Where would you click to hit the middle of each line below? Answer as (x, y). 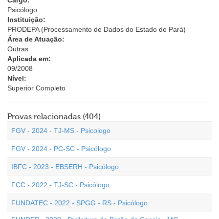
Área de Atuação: (36, 39)
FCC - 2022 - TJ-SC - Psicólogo (60, 185)
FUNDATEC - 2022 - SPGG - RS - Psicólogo (79, 203)
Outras (18, 49)
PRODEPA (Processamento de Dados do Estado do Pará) (97, 29)
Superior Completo (36, 88)
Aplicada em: (29, 59)
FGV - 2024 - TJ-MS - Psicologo (61, 131)
